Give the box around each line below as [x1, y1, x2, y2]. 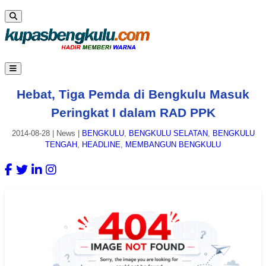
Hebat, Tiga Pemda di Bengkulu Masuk [17, 87, 249, 101]
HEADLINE [82, 140, 121, 150]
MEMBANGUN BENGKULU [125, 140, 221, 150]
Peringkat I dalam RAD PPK [50, 105, 216, 119]
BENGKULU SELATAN [128, 129, 208, 138]
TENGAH [45, 140, 77, 150]
